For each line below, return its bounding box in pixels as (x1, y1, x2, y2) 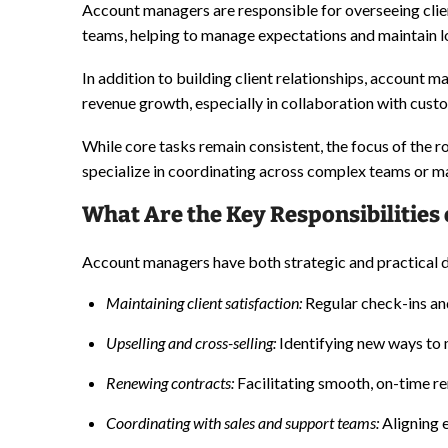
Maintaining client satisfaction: (106, 293, 302, 313)
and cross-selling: (165, 333, 276, 353)
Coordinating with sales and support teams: (106, 413, 379, 433)
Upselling (106, 333, 165, 353)
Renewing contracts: (106, 373, 234, 393)
